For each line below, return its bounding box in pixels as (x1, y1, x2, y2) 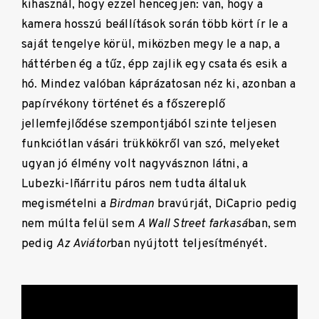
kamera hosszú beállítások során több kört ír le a (21, 17, 288, 33)
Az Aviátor (56, 236, 111, 252)
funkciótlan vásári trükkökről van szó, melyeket (21, 137, 281, 152)
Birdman (109, 197, 157, 212)
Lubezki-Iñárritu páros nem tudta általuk (21, 177, 247, 192)
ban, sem (248, 216, 296, 232)
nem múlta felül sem (21, 216, 137, 232)
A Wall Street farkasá (137, 216, 249, 232)
